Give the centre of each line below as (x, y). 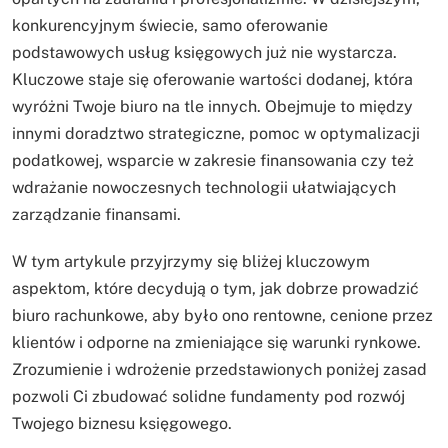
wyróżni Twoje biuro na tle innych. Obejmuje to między (212, 107)
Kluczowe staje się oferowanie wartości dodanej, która (212, 80)
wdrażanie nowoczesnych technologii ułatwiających (204, 188)
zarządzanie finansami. (96, 215)
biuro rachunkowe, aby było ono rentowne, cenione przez (222, 316)
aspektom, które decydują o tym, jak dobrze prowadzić (215, 289)
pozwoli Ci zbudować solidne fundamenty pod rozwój (208, 397)
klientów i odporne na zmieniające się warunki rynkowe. (216, 343)
